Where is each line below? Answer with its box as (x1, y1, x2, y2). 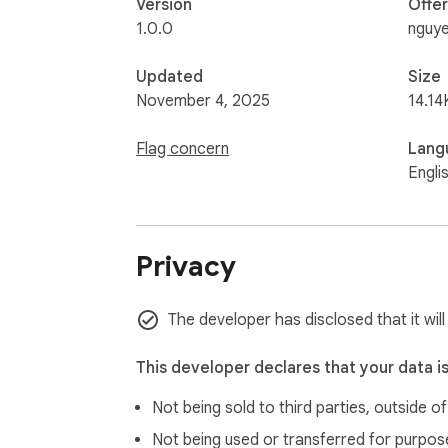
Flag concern (136, 138, 229, 159)
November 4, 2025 (136, 90, 270, 111)
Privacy (136, 249, 236, 285)
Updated (136, 66, 203, 87)
